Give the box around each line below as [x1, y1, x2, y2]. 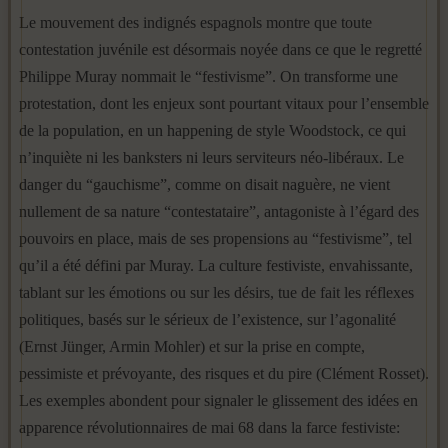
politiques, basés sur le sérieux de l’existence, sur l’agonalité [19, 311, 396, 328]
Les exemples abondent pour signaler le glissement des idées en [19, 392, 418, 409]
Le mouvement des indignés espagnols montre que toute [19, 14, 372, 31]
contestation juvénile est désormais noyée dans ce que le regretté [19, 41, 422, 58]
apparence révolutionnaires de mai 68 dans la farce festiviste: [19, 419, 400, 436]
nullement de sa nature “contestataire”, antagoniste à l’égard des [19, 203, 419, 220]
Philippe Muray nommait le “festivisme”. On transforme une [19, 68, 398, 85]
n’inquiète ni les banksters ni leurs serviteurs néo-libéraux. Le [19, 149, 404, 166]
